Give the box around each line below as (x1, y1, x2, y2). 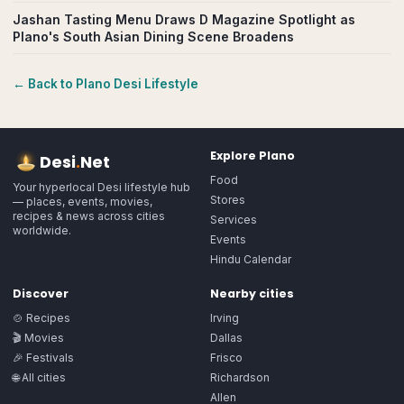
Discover (13, 286, 69, 301)
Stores (210, 193, 245, 207)
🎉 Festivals (13, 351, 74, 364)
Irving (210, 311, 239, 325)
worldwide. (13, 224, 71, 237)
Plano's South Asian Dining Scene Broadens (13, 29, 294, 44)
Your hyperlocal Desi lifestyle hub (13, 180, 190, 194)
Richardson (210, 371, 270, 384)
